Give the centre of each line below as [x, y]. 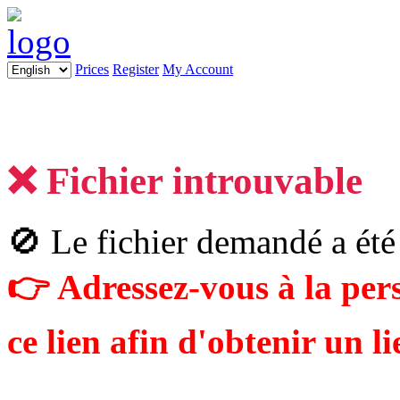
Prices [92, 69]
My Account [198, 69]
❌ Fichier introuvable [185, 180]
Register [136, 69]
